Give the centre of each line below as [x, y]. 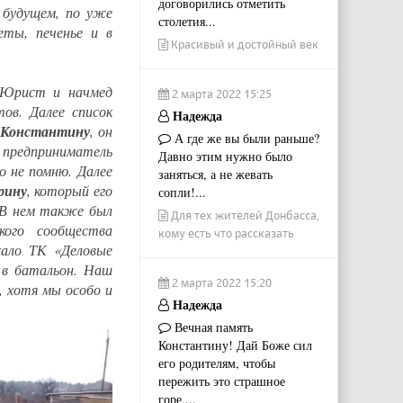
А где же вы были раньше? [245, 139]
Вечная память [211, 327]
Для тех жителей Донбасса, [243, 215]
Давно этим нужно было [225, 157]
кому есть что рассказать [226, 233]
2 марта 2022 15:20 [220, 283]
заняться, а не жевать [215, 175]
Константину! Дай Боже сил [235, 345]
